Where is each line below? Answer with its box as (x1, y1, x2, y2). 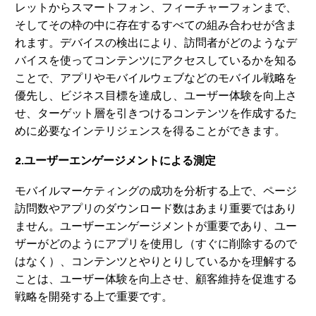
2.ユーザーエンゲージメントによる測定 (15, 154, 216, 168)
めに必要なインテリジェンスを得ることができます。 (15, 123, 286, 138)
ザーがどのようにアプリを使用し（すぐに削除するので (15, 236, 297, 250)
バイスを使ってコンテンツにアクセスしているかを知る (15, 53, 297, 67)
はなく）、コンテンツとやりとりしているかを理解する (15, 254, 297, 268)
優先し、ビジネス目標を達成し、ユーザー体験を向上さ (15, 88, 297, 102)
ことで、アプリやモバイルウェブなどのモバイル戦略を (15, 71, 297, 85)
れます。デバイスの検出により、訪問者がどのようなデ (15, 35, 297, 49)
